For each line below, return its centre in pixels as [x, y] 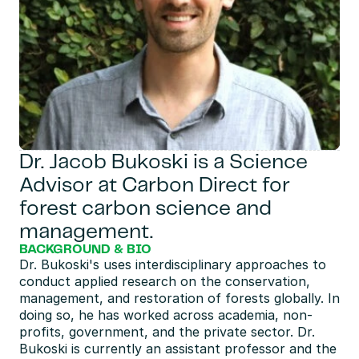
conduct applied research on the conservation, [165, 281]
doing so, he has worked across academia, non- [166, 315]
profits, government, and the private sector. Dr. [167, 332]
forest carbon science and [145, 209]
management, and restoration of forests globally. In [179, 298]
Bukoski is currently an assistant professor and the [178, 349]
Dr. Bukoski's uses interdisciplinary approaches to [173, 264]
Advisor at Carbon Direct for [155, 186]
